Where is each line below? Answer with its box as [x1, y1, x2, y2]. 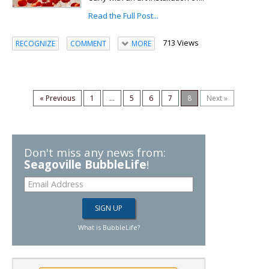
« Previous [40, 93, 75, 104]
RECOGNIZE [16, 38, 55, 49]
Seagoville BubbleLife [24, 157, 147, 172]
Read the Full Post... [88, 10, 159, 22]
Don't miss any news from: [24, 145, 166, 160]
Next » [207, 93, 228, 104]
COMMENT [70, 38, 106, 49]
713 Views [162, 37, 199, 49]
